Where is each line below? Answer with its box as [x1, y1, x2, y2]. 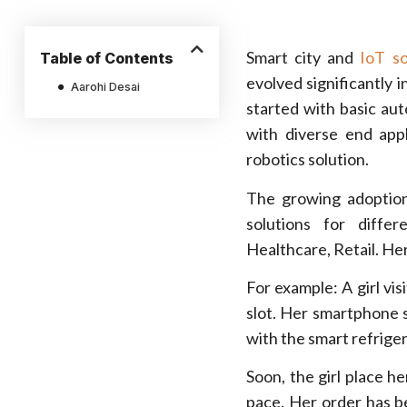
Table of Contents [39, 48, 174, 67]
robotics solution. [245, 149, 369, 170]
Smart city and [245, 47, 361, 68]
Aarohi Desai [70, 80, 140, 94]
